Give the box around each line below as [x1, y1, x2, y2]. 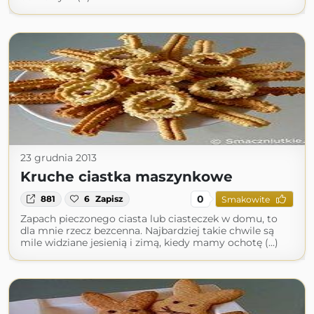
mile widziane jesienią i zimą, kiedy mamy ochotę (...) [20, 236, 278, 249]
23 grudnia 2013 [20, 151, 97, 164]
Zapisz [95, 193, 124, 204]
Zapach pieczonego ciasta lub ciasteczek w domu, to [20, 212, 278, 225]
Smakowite [221, 193, 270, 205]
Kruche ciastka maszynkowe [20, 168, 233, 185]
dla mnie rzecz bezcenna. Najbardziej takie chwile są [20, 224, 274, 237]
